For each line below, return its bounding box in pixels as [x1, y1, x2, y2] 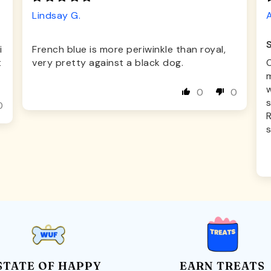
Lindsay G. [32, 8, 80, 22]
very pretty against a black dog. [32, 56, 183, 69]
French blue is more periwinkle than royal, [32, 42, 226, 56]
